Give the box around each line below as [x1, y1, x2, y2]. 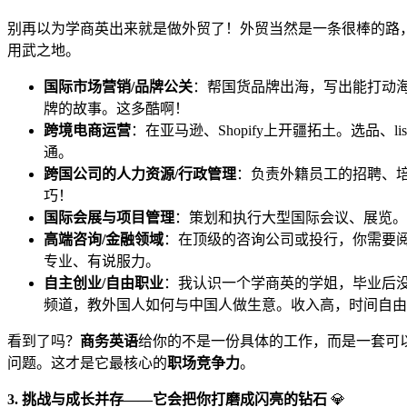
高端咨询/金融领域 [44, 231, 164, 247]
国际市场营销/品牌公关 [44, 78, 193, 94]
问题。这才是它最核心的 [7, 354, 167, 371]
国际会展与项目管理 [44, 209, 174, 225]
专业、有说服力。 [44, 253, 160, 269]
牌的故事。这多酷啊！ [44, 100, 189, 116]
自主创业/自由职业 [44, 274, 164, 291]
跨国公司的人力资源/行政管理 [44, 165, 236, 182]
